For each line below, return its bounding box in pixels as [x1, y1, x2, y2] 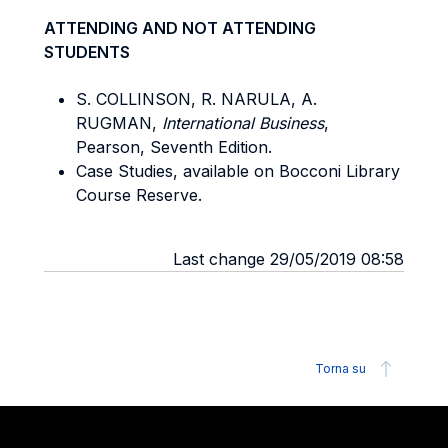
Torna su [315, 361, 366, 376]
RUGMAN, [76, 113, 162, 133]
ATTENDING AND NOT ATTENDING [44, 18, 316, 38]
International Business [162, 113, 324, 133]
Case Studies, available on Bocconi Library [76, 161, 400, 181]
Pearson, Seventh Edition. [76, 137, 272, 157]
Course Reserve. [76, 185, 202, 205]
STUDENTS [44, 42, 130, 62]
